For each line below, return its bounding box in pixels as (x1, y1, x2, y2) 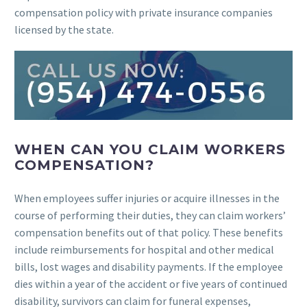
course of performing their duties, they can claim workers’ (14, 208, 286, 223)
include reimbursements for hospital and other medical (14, 243, 274, 257)
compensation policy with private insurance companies (14, 5, 273, 20)
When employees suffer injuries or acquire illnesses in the (14, 191, 280, 206)
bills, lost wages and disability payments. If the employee (14, 260, 283, 274)
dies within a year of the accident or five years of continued (14, 277, 287, 291)
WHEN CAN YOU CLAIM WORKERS (14, 141, 286, 158)
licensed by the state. (14, 23, 114, 37)
